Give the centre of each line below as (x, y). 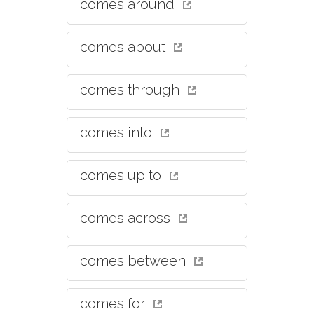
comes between (135, 261)
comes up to (122, 175)
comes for (114, 303)
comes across (127, 218)
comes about (124, 47)
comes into (118, 132)
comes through (131, 90)
